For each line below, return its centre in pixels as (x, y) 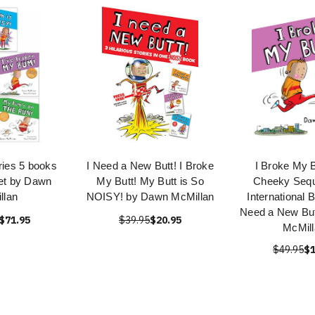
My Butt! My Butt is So (150, 181)
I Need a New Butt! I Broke (150, 166)
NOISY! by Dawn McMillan (150, 197)
